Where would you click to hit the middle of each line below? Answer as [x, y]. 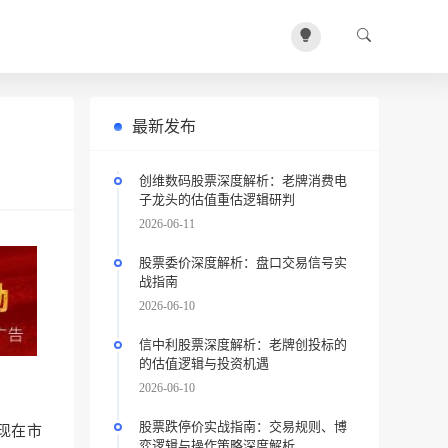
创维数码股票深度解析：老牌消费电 [242, 180]
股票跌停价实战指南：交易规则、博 [242, 426]
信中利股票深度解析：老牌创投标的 [242, 344]
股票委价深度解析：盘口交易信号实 [242, 262]
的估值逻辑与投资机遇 [203, 363]
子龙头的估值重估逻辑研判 [216, 199]
